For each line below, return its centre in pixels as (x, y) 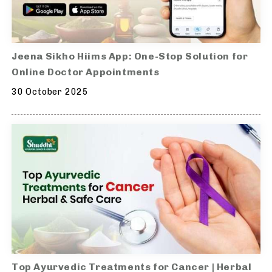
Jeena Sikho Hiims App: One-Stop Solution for (130, 56)
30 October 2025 (50, 92)
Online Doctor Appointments (86, 72)
